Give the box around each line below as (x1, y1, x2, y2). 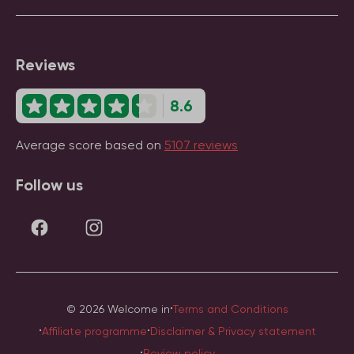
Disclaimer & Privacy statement (149, 325, 316, 337)
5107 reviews (164, 137, 238, 153)
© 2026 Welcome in (66, 303, 170, 315)
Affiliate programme (41, 325, 147, 337)
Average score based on (16, 137, 164, 153)
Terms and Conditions (172, 303, 288, 315)
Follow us (16, 175, 83, 194)
